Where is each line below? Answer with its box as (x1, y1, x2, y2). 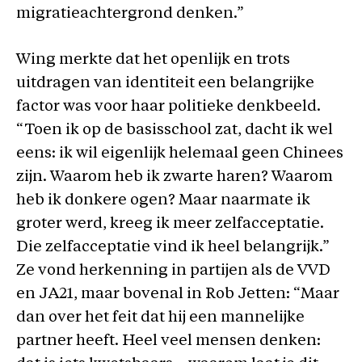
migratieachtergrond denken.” (16, 6, 244, 22)
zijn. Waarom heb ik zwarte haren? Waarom (16, 170, 333, 185)
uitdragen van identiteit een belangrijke (16, 76, 314, 91)
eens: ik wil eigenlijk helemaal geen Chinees (16, 146, 343, 162)
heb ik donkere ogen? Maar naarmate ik (16, 193, 310, 208)
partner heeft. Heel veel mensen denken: (16, 334, 321, 349)
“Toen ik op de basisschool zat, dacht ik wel (16, 123, 333, 138)
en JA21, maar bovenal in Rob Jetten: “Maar (16, 287, 339, 302)
